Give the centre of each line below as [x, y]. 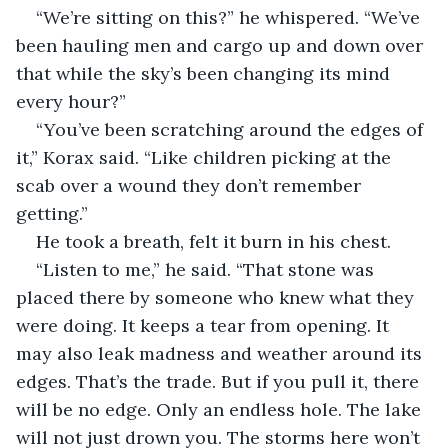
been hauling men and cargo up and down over [222, 45]
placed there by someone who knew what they [217, 297]
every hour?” [71, 101]
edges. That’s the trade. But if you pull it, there [220, 381]
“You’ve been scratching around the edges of [232, 129]
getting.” [52, 213]
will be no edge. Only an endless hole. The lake [221, 409]
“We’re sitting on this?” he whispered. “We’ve [230, 17]
